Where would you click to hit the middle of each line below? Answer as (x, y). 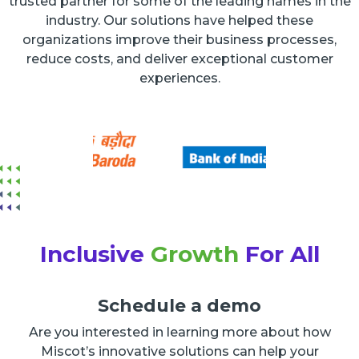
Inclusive (95, 254)
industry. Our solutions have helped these (179, 21)
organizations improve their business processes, (179, 40)
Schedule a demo (179, 306)
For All (279, 254)
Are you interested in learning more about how (179, 333)
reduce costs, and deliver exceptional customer (179, 59)
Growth (194, 254)
